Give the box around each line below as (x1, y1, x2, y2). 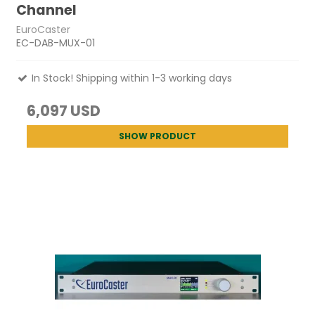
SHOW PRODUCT (119, 129, 196, 142)
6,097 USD (27, 100, 101, 121)
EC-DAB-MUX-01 (16, 35, 96, 50)
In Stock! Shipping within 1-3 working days (29, 70, 233, 85)
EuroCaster (16, 22, 71, 37)
